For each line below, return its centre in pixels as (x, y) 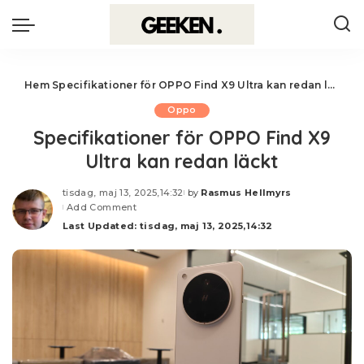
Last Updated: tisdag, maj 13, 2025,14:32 (168, 226)
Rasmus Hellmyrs (246, 193)
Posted (201, 199)
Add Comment (102, 207)
